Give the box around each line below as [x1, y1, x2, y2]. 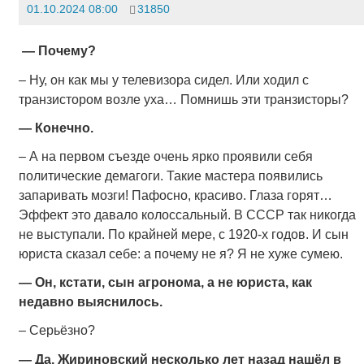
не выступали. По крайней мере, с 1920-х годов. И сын [18, 227, 349, 242]
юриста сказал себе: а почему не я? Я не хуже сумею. [18, 247, 343, 262]
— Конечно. [18, 120, 93, 135]
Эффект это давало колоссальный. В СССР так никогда [18, 208, 356, 223]
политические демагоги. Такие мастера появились [18, 169, 323, 184]
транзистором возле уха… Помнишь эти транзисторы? [18, 92, 349, 106]
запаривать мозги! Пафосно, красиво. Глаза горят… [18, 188, 332, 203]
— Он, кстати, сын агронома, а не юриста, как [18, 275, 312, 290]
